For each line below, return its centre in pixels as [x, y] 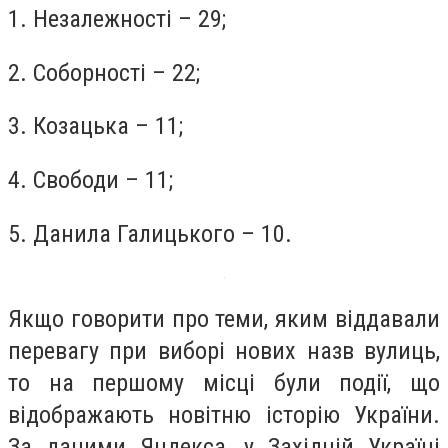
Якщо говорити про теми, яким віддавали [224, 319]
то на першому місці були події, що [224, 383]
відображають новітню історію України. [224, 415]
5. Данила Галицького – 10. [150, 233]
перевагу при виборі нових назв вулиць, [224, 351]
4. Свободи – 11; [90, 179]
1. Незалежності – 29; [117, 19]
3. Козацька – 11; [95, 126]
